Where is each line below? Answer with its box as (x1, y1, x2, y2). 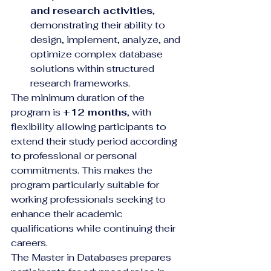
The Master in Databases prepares (11, 251, 174, 264)
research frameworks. (30, 77, 130, 90)
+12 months (63, 106, 127, 119)
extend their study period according (11, 135, 180, 148)
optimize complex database (30, 48, 165, 60)
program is (11, 106, 63, 119)
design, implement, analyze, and (30, 33, 183, 46)
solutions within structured (30, 62, 157, 75)
